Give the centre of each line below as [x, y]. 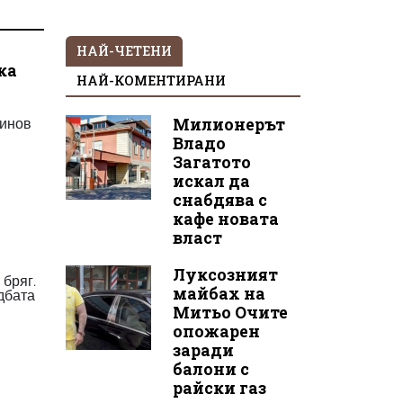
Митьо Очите [230, 312]
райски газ [219, 388]
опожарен [216, 331]
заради [203, 350]
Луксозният [225, 274]
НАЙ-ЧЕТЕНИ [124, 50]
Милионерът [228, 124]
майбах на [219, 293]
